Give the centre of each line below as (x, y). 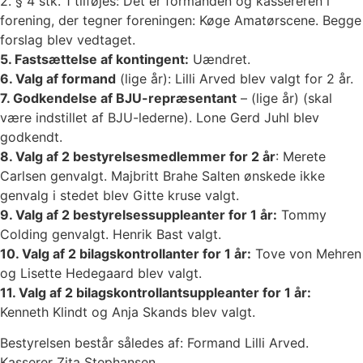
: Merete (301, 156)
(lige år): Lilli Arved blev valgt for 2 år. (235, 78)
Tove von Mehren (306, 253)
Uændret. (220, 59)
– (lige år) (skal (284, 98)
